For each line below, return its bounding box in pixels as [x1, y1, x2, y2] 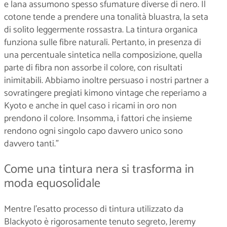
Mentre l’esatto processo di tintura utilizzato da [4, 201, 183, 217]
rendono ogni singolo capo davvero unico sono [4, 123, 183, 139]
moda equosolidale [4, 173, 100, 194]
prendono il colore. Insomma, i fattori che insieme [4, 110, 192, 126]
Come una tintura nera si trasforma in [4, 159, 194, 179]
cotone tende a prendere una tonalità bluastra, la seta [4, 9, 208, 25]
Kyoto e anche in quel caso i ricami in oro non [4, 98, 177, 113]
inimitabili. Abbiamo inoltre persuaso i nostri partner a [4, 72, 209, 88]
